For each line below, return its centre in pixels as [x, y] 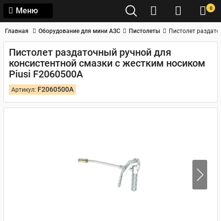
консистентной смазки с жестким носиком [107, 63]
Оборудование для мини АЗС [79, 31]
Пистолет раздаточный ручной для [90, 52]
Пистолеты [145, 31]
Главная [17, 31]
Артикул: [24, 90]
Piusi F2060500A [46, 74]
